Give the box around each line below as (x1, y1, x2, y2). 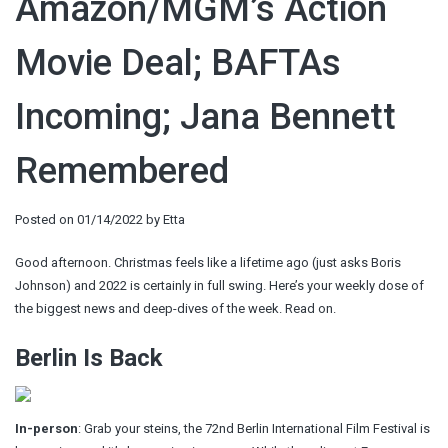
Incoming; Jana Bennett (15, 96, 396, 138)
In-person (15, 420, 78, 436)
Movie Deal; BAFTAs (15, 42, 341, 84)
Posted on (15, 212, 77, 227)
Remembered (15, 150, 229, 192)
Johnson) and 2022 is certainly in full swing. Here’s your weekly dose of (15, 277, 424, 293)
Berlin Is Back (15, 343, 163, 372)
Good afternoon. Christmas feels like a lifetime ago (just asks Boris (15, 254, 401, 270)
